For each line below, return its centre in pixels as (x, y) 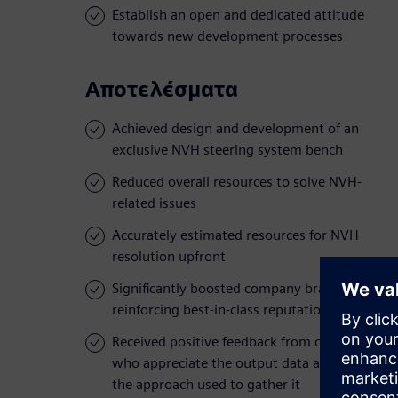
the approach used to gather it (206, 385)
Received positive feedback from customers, (248, 342)
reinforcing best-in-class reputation (220, 310)
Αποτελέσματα (162, 90)
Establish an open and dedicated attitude (238, 15)
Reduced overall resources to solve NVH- (237, 182)
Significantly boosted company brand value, (247, 289)
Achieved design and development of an (235, 129)
